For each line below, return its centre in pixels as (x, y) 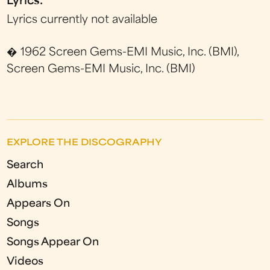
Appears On (39, 204)
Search (25, 165)
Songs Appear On (53, 242)
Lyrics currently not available (82, 20)
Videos (25, 262)
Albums (27, 184)
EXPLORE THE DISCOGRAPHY (85, 143)
